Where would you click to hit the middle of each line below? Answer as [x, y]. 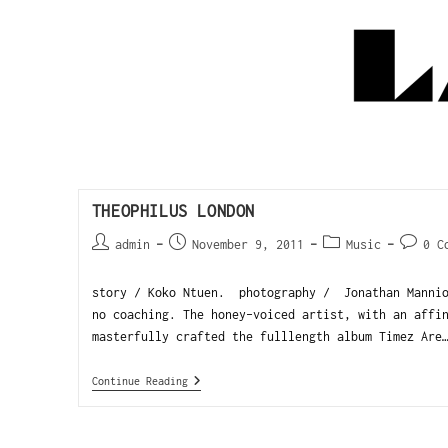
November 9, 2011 [247, 244]
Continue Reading [139, 381]
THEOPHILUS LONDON [173, 211]
